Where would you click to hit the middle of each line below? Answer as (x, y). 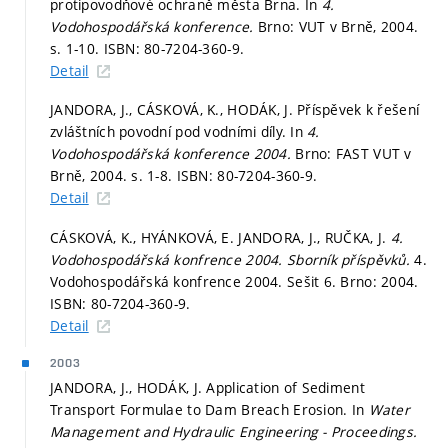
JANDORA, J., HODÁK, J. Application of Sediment (207, 387)
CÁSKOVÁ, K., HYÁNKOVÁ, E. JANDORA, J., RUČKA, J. (220, 237)
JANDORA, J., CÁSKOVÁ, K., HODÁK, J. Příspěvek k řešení (235, 110)
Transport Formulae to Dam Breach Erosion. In (209, 409)
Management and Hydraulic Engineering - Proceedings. (234, 431)
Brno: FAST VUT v (353, 154)
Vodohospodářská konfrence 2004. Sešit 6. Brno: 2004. (234, 281)
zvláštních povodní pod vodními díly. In (179, 132)
